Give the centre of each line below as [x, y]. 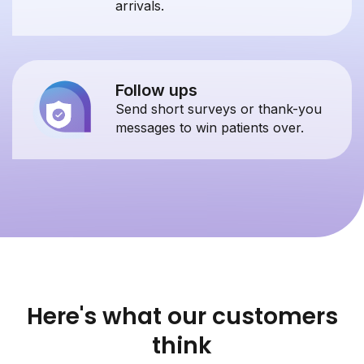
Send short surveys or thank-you [219, 109]
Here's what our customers [182, 317]
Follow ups [156, 91]
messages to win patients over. [210, 128]
